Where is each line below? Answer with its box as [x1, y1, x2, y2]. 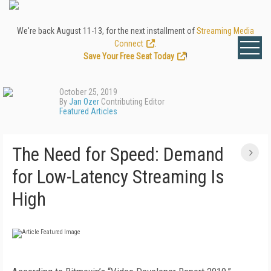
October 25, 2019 [59, 87, 117, 97]
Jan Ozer [69, 97, 99, 106]
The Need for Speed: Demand [12, 143, 224, 166]
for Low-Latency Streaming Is [12, 166, 224, 188]
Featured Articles [59, 106, 117, 116]
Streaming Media [197, 26, 254, 36]
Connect [114, 39, 143, 48]
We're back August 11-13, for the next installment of [17, 26, 197, 36]
